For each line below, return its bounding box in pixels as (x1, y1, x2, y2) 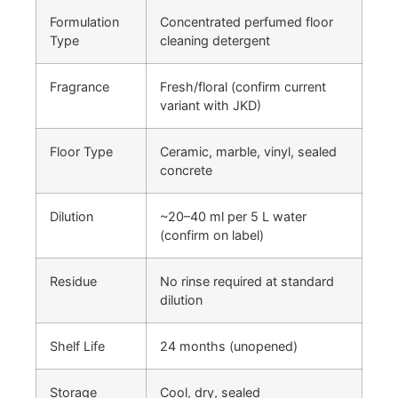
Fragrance (50, 79, 109, 94)
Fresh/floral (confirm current (160, 79, 326, 94)
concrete (160, 163, 212, 178)
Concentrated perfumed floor (160, 14, 333, 29)
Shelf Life (50, 338, 105, 354)
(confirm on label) (160, 227, 264, 243)
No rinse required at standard (160, 274, 334, 289)
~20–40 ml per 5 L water (160, 209, 306, 224)
